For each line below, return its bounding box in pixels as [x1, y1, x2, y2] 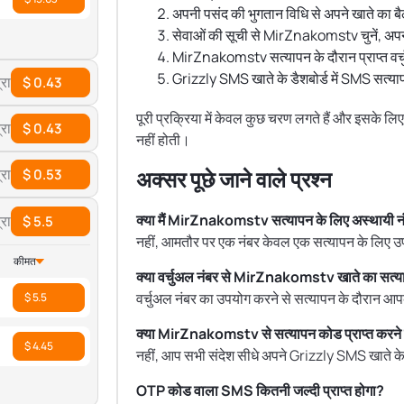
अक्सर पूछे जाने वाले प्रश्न [136, 164, 332, 194]
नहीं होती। [136, 130, 190, 150]
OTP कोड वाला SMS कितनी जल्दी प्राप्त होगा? [136, 381, 384, 400]
